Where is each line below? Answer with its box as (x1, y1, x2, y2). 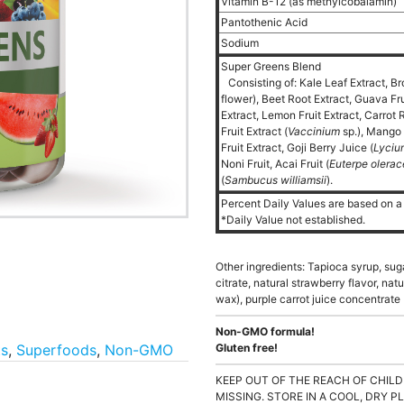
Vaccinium (288, 124, 340, 138)
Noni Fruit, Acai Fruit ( (221, 157, 329, 170)
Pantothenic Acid (221, 15, 310, 29)
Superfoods (16, 341, 96, 359)
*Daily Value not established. (221, 213, 365, 226)
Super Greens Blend (221, 60, 324, 73)
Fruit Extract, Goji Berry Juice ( (221, 141, 373, 154)
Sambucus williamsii (225, 173, 326, 187)
